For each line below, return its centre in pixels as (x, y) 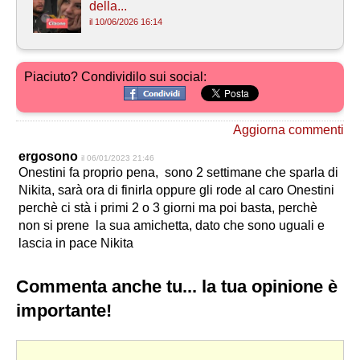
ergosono (48, 156)
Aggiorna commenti (288, 129)
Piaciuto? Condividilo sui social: (115, 76)
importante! (64, 310)
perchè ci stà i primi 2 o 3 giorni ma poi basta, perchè (168, 207)
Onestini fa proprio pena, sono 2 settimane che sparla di (178, 172)
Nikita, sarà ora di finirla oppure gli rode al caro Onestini (178, 190)
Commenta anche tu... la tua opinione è (177, 286)
